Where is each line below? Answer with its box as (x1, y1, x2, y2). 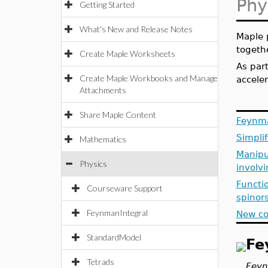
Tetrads (87, 257, 114, 267)
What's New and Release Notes (80, 24, 193, 34)
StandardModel (87, 232, 141, 242)
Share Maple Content (80, 109, 156, 120)
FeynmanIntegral (87, 208, 148, 218)
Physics (80, 159, 107, 169)
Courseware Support (87, 183, 163, 193)
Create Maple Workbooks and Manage (80, 73, 218, 83)
